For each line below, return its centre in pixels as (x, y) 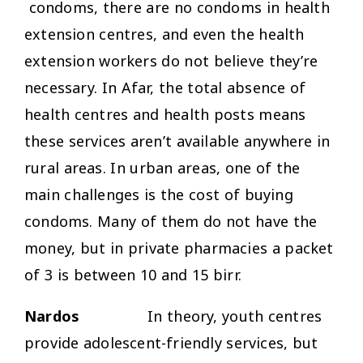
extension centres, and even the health (164, 34)
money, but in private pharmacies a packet (179, 248)
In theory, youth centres (235, 316)
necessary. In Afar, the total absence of (165, 87)
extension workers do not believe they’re (171, 60)
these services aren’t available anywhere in (177, 141)
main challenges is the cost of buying (159, 194)
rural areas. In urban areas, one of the (162, 167)
